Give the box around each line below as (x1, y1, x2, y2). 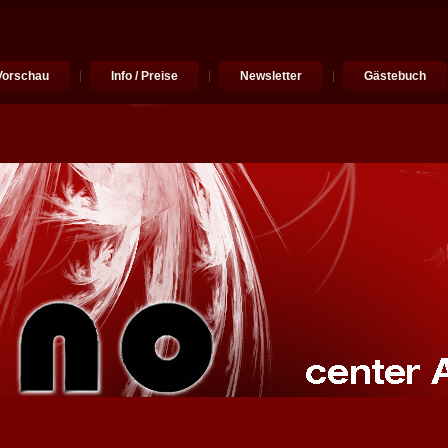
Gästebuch (364, 69, 426, 83)
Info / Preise (111, 69, 178, 83)
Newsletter (240, 69, 302, 83)
